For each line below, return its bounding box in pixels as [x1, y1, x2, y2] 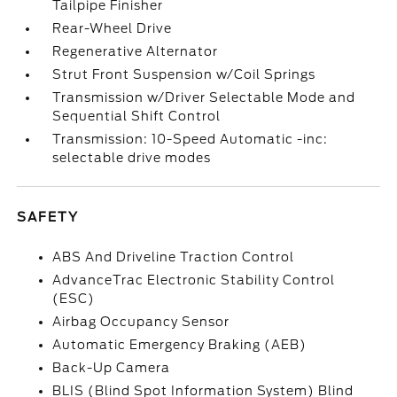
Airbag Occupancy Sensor [52, 315, 230, 329]
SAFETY [17, 210, 80, 224]
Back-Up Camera [52, 361, 171, 375]
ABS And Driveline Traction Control [52, 250, 295, 264]
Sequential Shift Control [52, 109, 222, 123]
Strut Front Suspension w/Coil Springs [52, 67, 316, 82]
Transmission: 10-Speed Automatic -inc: [52, 132, 329, 146]
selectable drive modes [52, 151, 212, 165]
